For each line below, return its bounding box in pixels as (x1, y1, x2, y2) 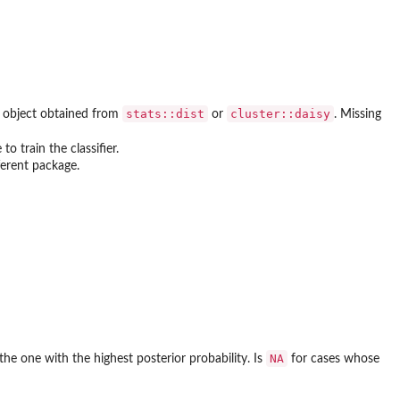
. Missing (334, 107, 381, 121)
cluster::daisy (230, 106, 330, 121)
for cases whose (287, 353, 379, 366)
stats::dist (126, 106, 204, 121)
